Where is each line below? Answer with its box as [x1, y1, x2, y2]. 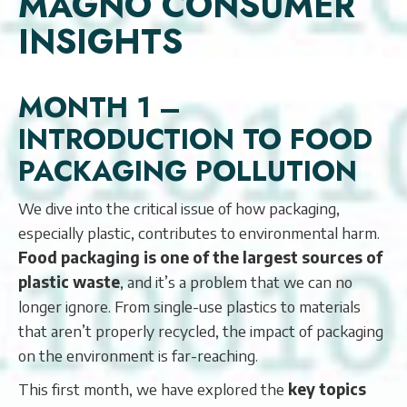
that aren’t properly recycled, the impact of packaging [18, 321, 383, 341]
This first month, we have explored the [18, 379, 288, 399]
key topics [288, 379, 366, 399]
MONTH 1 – [18, 87, 181, 128]
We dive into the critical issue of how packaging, [18, 198, 340, 218]
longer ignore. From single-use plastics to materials [18, 296, 361, 316]
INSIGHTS [18, 17, 183, 66]
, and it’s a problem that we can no [120, 272, 352, 292]
